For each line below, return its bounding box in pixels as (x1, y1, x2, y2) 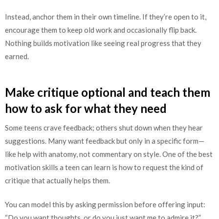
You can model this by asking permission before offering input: (5, 200, 205, 209)
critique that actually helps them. (5, 175, 110, 185)
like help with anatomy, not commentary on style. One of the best (5, 149, 213, 158)
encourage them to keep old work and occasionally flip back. (5, 25, 197, 35)
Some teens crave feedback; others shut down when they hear (5, 123, 203, 132)
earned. (5, 52, 29, 61)
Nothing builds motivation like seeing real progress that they (5, 39, 201, 48)
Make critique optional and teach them (5, 85, 210, 99)
